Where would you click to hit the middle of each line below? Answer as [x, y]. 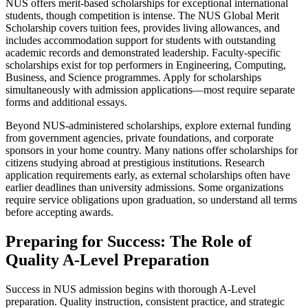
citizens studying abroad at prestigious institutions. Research [135, 163]
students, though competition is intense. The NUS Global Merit [142, 16]
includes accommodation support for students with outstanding [141, 41]
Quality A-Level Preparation [107, 260]
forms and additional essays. [66, 102]
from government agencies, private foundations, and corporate [140, 138]
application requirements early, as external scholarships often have [148, 175]
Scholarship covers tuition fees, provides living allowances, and [143, 28]
